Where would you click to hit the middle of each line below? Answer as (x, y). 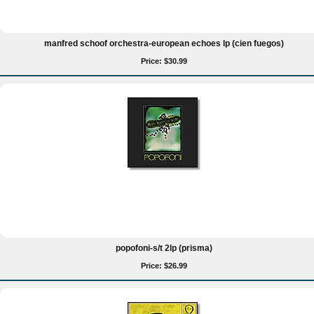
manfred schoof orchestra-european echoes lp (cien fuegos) (164, 43)
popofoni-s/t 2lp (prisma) (164, 248)
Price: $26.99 (164, 266)
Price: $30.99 (164, 61)
